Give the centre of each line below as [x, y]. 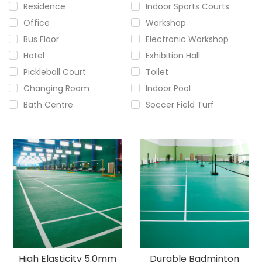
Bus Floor [41, 39]
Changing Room [56, 89]
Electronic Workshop [187, 39]
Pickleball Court [55, 72]
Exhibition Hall [173, 56]
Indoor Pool [168, 89]
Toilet [157, 72]
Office [37, 23]
